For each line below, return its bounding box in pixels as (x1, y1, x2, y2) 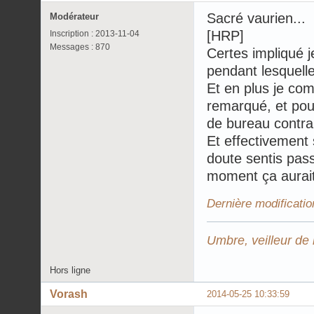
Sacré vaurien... (207, 11, 306, 27)
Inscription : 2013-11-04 (50, 29, 139, 39)
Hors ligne (50, 265, 90, 275)
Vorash (50, 287, 88, 300)
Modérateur (50, 11, 99, 22)
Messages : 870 (50, 42, 110, 53)
